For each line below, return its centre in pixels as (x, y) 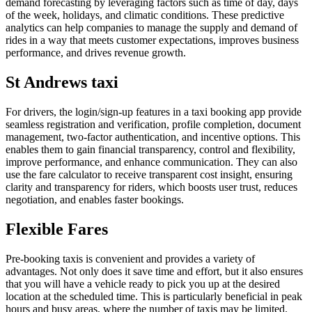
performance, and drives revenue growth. (96, 53)
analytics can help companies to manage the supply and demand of (151, 28)
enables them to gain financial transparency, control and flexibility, (150, 149)
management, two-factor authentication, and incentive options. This (153, 136)
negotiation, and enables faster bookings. (95, 199)
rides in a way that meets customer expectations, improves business (152, 40)
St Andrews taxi (62, 82)
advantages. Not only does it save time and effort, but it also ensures (154, 271)
